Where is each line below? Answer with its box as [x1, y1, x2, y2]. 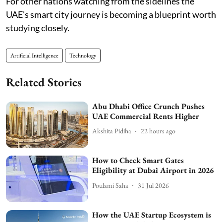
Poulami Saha [92, 180, 129, 190]
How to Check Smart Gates [92, 155, 184, 166]
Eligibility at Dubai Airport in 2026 [92, 165, 214, 176]
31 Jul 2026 [138, 180, 169, 190]
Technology [69, 51, 96, 59]
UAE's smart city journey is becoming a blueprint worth [6, 8, 216, 20]
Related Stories [6, 74, 82, 90]
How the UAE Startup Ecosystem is [92, 209, 212, 220]
